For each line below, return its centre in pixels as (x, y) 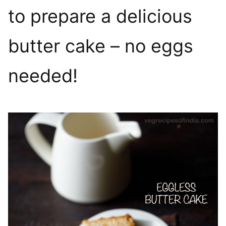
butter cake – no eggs (101, 46)
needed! (43, 75)
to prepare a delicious (100, 16)
